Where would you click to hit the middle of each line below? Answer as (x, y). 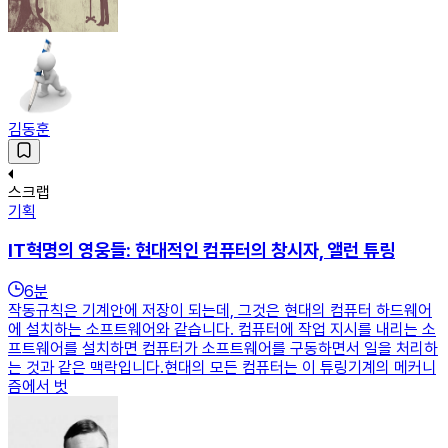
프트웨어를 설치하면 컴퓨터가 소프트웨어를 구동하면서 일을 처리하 (223, 349)
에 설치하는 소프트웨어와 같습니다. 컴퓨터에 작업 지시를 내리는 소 (222, 330)
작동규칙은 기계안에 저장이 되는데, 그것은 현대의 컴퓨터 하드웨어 (220, 311)
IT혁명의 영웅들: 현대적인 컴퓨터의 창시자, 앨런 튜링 (201, 251)
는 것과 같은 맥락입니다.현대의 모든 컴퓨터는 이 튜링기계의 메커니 (222, 368)
